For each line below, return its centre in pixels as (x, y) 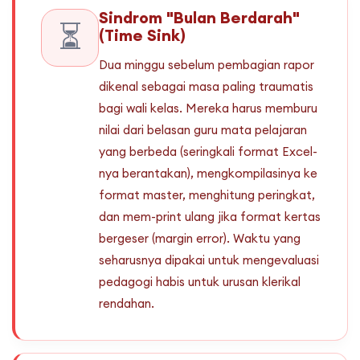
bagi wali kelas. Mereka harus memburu (208, 108)
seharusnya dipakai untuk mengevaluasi (209, 260)
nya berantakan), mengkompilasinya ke (208, 174)
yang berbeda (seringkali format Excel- (208, 152)
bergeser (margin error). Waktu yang (200, 239)
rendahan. (127, 304)
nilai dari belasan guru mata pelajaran (203, 130)
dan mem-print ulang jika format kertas (210, 217)
